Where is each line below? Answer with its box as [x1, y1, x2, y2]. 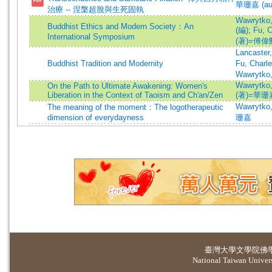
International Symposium [47, 32, 135, 41]
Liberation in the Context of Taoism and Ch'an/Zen [47, 90, 223, 100]
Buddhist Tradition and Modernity [47, 59, 163, 68]
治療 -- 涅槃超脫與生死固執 [47, 5, 144, 14]
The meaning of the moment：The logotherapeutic [47, 103, 223, 112]
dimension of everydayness [47, 113, 144, 122]
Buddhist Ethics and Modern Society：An [47, 22, 194, 31]
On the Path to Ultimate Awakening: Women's [47, 81, 208, 90]
